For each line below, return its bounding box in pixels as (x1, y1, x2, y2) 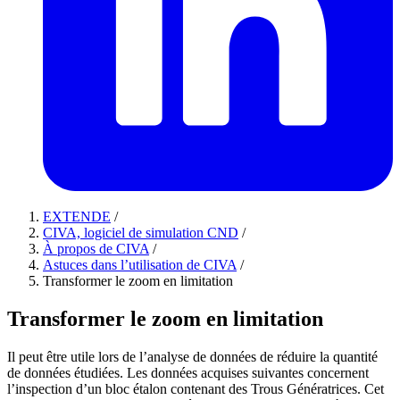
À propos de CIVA (43, 241, 149, 256)
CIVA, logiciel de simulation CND (43, 225, 238, 240)
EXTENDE (43, 209, 111, 224)
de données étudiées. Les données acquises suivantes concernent (7, 364, 369, 380)
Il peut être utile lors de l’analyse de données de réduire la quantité (7, 348, 378, 364)
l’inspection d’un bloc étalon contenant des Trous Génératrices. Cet (7, 380, 384, 396)
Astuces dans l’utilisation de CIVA (43, 257, 237, 272)
